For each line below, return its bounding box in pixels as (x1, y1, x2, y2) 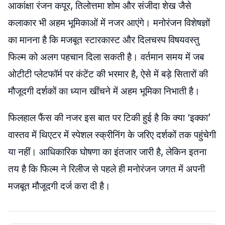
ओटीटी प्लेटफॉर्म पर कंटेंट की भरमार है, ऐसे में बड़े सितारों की (8, 68, 208, 80)
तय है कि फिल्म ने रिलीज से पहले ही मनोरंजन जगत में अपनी (8, 163, 205, 175)
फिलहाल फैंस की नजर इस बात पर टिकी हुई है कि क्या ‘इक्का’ (8, 112, 210, 124)
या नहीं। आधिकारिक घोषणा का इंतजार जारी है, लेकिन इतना (8, 146, 206, 158)
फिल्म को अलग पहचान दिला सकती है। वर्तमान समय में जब (8, 51, 204, 63)
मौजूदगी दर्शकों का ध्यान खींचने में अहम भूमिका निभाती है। (8, 85, 200, 97)
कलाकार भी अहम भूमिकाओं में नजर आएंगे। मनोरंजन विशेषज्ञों (8, 17, 210, 29)
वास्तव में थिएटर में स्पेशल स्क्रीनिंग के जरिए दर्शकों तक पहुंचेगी (8, 129, 216, 141)
